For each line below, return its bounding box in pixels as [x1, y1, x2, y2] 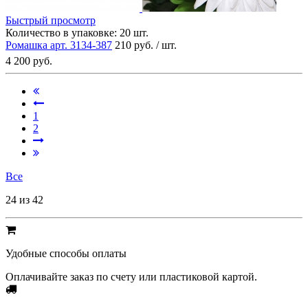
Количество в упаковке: [5, 26, 117, 38]
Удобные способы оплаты [5, 247, 126, 259]
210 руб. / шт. [115, 38, 177, 51]
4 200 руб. [5, 54, 52, 67]
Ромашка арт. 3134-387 [5, 38, 112, 51]
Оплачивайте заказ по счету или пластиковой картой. [5, 270, 257, 283]
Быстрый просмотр [5, 14, 96, 26]
